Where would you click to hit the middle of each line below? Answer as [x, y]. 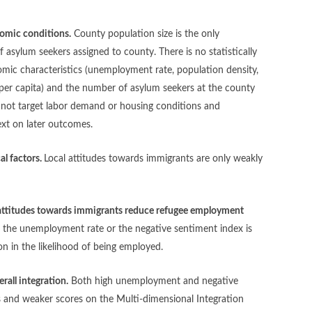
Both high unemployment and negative [155, 281]
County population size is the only [147, 34]
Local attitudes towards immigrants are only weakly [154, 158]
